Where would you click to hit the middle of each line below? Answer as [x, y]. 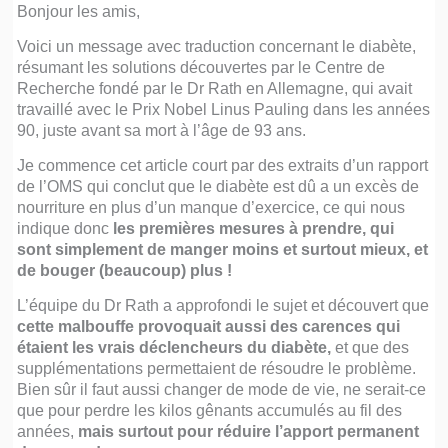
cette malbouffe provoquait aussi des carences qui [209, 325]
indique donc [65, 227]
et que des [370, 346]
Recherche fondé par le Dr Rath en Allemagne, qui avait [215, 87]
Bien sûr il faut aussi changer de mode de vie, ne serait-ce [222, 388]
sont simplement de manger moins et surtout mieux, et [223, 248]
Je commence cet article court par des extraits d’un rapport [223, 164]
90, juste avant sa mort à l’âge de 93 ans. [162, 129]
